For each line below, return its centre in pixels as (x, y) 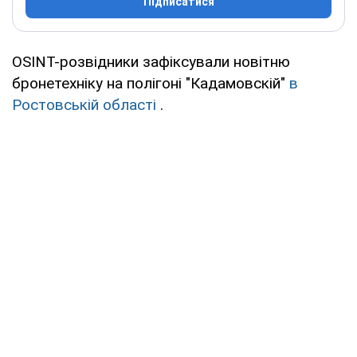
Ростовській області (84, 104)
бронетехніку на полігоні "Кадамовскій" (151, 83)
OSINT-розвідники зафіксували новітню (151, 61)
